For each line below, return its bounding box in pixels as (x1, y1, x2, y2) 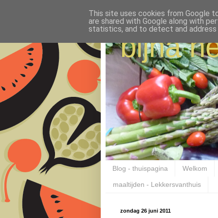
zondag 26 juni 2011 (120, 207, 171, 214)
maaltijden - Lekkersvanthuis (113, 181, 201, 189)
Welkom (182, 164, 207, 173)
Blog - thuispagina (112, 164, 168, 173)
